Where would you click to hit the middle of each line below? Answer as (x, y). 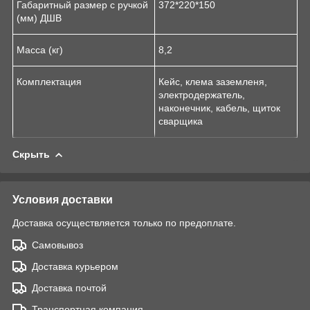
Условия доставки (63, 199)
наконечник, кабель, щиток (219, 108)
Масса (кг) (40, 49)
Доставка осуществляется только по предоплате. (124, 222)
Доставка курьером (75, 266)
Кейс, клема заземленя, (213, 81)
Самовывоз (57, 245)
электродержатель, (202, 94)
